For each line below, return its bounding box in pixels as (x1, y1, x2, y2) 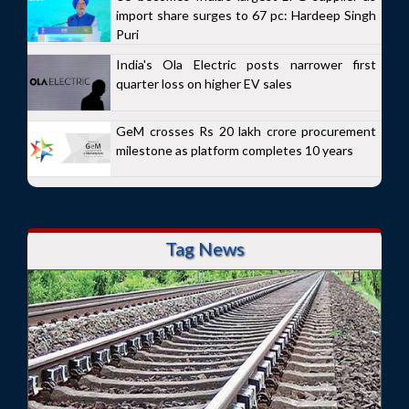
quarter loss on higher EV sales (116, 76, 292, 92)
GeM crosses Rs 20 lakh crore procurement (116, 122, 376, 139)
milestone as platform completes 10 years (116, 142, 353, 158)
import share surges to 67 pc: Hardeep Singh (116, 7, 376, 24)
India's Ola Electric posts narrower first (116, 57, 376, 73)
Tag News (164, 237, 245, 260)
